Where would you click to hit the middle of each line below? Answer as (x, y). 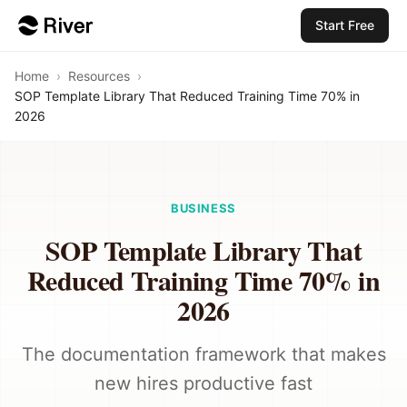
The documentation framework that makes (203, 354)
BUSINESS (203, 208)
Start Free (345, 25)
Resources (99, 76)
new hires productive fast (203, 383)
